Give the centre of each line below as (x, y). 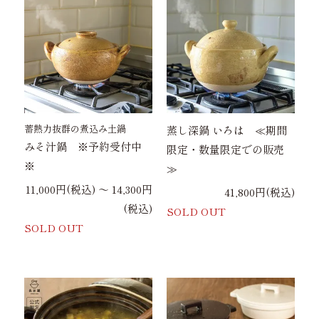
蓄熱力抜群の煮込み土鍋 (75, 128)
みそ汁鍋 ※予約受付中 (83, 146)
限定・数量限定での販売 (225, 149)
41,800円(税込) (259, 192)
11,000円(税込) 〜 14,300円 (89, 189)
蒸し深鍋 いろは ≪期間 (227, 130)
